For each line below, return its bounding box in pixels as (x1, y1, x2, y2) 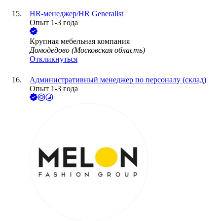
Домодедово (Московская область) (30, 46, 145, 55)
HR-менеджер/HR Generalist (30, 9, 123, 18)
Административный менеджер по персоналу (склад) (30, 75, 206, 84)
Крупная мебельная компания (30, 37, 130, 46)
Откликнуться (30, 55, 77, 64)
